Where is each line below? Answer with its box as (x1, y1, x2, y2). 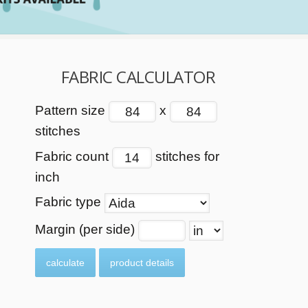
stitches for (152, 149, 219, 164)
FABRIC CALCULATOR (60, 65, 216, 88)
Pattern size (35, 103, 109, 118)
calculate (46, 257, 85, 268)
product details (110, 257, 174, 268)
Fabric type (35, 195, 104, 210)
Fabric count (35, 149, 112, 164)
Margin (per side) (35, 222, 138, 237)
